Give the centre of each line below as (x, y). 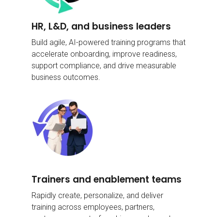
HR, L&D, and (62, 27)
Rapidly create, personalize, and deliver (97, 196)
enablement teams (138, 180)
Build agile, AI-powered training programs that (108, 43)
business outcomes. (66, 77)
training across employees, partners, (93, 207)
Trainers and (62, 180)
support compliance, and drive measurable (104, 66)
